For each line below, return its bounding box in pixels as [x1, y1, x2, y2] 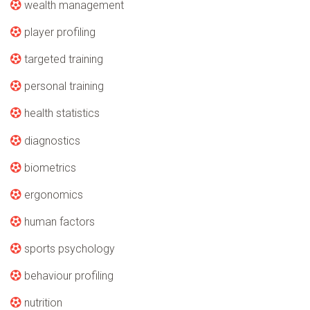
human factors [21, 215, 95, 229]
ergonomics [21, 188, 83, 202]
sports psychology [21, 242, 115, 256]
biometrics [21, 161, 76, 175]
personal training [21, 80, 104, 93]
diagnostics [21, 134, 80, 148]
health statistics [21, 107, 100, 120]
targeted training [21, 53, 103, 66]
